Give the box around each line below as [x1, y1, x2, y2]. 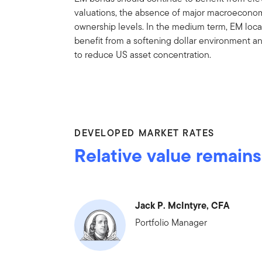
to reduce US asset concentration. [74, 47, 212, 61]
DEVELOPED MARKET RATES [74, 126, 215, 140]
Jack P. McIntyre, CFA [135, 198, 230, 212]
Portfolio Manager [135, 215, 208, 229]
